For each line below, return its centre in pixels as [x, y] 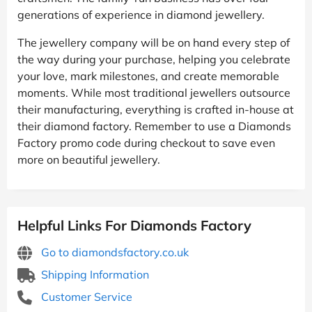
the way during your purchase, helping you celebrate [154, 59]
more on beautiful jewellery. [89, 159]
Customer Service [85, 296]
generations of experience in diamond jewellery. [141, 14]
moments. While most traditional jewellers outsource [154, 92]
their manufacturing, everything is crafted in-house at [156, 109]
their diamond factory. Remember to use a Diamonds [154, 126]
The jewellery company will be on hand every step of [154, 42]
